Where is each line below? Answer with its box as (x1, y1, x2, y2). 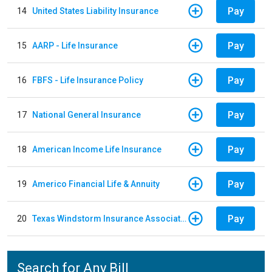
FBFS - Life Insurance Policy (32, 75, 143, 85)
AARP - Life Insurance (32, 40, 118, 50)
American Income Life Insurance (32, 144, 161, 154)
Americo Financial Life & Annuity (32, 178, 160, 189)
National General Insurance (32, 109, 141, 120)
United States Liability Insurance (32, 5, 158, 16)
